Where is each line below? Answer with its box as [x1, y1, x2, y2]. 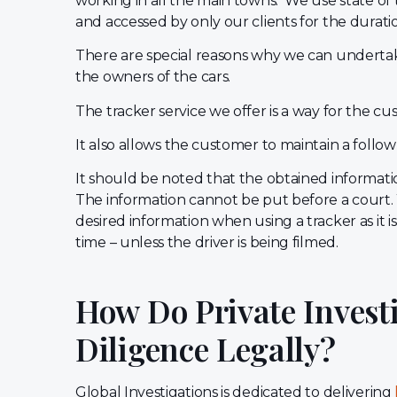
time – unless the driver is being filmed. [75, 234, 346, 252]
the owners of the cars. [75, 68, 234, 86]
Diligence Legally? [75, 326, 336, 370]
